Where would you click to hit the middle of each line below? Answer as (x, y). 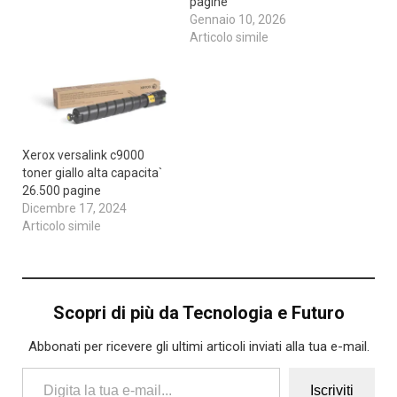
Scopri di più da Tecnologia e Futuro (198, 312)
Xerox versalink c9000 (83, 155)
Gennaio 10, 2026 (238, 19)
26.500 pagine (61, 190)
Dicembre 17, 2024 (74, 208)
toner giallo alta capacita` (92, 172)
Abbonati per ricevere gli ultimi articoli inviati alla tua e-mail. (198, 346)
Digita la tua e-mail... (38, 366)
